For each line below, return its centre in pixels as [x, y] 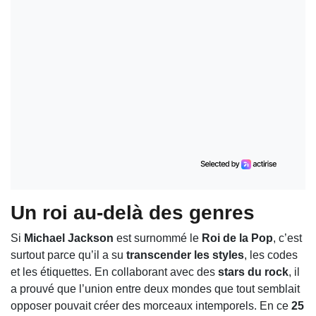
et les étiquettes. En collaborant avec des [114, 272]
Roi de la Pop [237, 238]
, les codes [271, 255]
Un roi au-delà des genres [133, 212]
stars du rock [253, 272]
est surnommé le [158, 238]
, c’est [287, 238]
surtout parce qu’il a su [68, 255]
